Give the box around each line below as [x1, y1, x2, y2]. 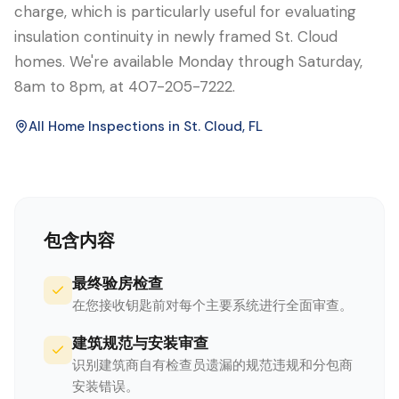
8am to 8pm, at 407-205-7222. [14, 77, 235, 96]
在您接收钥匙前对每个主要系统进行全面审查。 [72, 297, 353, 314]
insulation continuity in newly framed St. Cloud [14, 27, 338, 46]
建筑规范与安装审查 [72, 333, 208, 353]
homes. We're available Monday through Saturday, [14, 52, 362, 71]
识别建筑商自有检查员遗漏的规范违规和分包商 [72, 356, 353, 374]
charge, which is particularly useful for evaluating [14, 2, 356, 21]
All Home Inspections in [28, 118, 183, 135]
